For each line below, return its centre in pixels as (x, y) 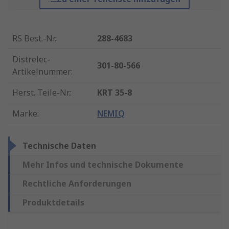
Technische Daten (59, 146)
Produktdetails (53, 203)
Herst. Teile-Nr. (41, 93)
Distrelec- (31, 60)
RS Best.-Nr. (34, 39)
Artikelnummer (42, 72)
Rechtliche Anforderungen (77, 184)
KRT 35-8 (115, 93)
